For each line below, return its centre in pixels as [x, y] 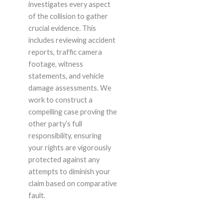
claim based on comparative [72, 184]
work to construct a [60, 100]
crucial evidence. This [62, 28]
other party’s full [55, 124]
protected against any [64, 160]
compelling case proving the [72, 112]
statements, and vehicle [66, 76]
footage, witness [56, 64]
